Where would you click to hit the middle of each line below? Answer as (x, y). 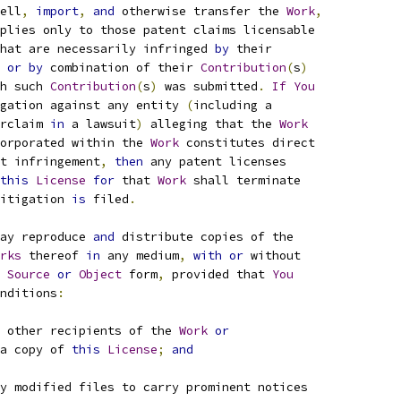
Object (100, 274)
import (57, 11)
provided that (218, 274)
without (272, 256)
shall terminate (243, 180)
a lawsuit (100, 124)
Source (29, 274)
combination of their (122, 68)
